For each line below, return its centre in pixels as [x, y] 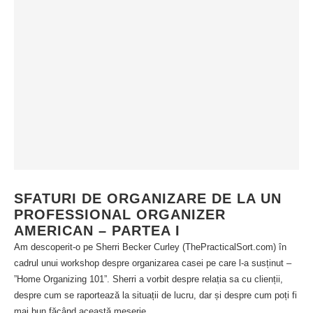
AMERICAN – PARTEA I [97, 231]
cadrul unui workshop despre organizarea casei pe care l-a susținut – [153, 263]
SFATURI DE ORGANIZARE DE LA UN [148, 198]
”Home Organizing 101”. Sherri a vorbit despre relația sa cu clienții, [148, 279]
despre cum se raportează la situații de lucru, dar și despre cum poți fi [155, 295]
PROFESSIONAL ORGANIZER [120, 214]
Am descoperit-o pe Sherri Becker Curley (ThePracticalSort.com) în [150, 247]
